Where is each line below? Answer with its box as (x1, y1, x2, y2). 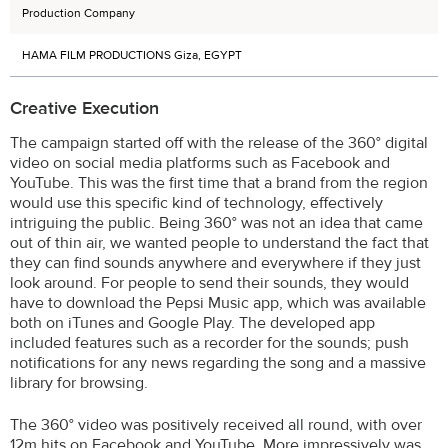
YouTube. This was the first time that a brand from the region (10, 172, 428, 193)
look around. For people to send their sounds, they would (10, 272, 409, 293)
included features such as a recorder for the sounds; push (10, 332, 409, 353)
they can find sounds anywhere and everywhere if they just (10, 252, 421, 273)
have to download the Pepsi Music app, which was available (10, 292, 426, 313)
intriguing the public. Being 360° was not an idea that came (10, 212, 423, 233)
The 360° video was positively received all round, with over (10, 414, 422, 435)
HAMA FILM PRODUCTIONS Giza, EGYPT (22, 47, 242, 63)
